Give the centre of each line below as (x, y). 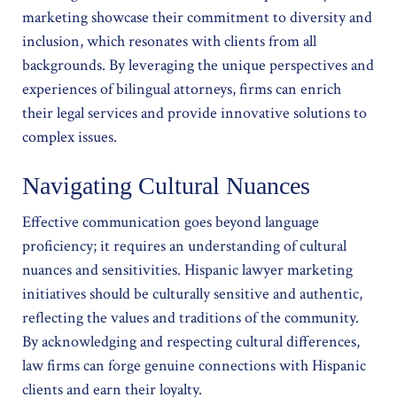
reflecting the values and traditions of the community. (191, 318)
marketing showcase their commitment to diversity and (197, 17)
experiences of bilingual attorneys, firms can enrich (182, 89)
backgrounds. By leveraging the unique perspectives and (198, 65)
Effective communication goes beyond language (171, 222)
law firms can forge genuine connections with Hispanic (194, 366)
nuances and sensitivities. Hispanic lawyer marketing (187, 270)
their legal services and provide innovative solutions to (195, 113)
